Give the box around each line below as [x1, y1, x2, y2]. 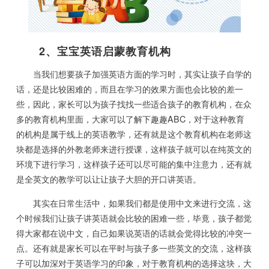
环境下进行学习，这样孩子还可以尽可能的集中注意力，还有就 [16, 158, 252, 171]
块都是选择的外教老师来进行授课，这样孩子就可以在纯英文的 [16, 143, 252, 156]
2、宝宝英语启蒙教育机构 [16, 43, 172, 59]
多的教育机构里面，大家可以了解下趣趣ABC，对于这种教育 [16, 113, 245, 125]
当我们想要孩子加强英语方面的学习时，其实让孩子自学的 [16, 68, 252, 80]
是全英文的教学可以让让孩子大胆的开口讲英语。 [16, 173, 202, 186]
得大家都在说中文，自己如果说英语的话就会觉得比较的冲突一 [16, 227, 252, 240]
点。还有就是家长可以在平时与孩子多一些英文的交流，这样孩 [16, 242, 252, 255]
